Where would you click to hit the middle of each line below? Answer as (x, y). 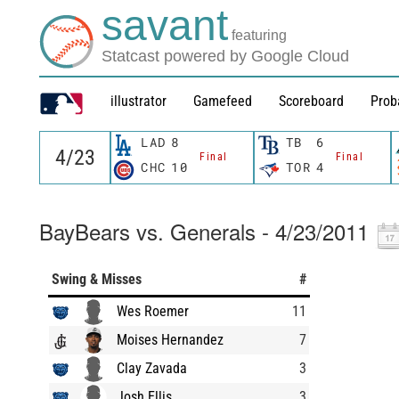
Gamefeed (223, 101)
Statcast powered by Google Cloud (226, 56)
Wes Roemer (153, 311)
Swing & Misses (97, 279)
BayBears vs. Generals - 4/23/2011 (204, 231)
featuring (260, 36)
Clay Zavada (152, 368)
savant (165, 26)
